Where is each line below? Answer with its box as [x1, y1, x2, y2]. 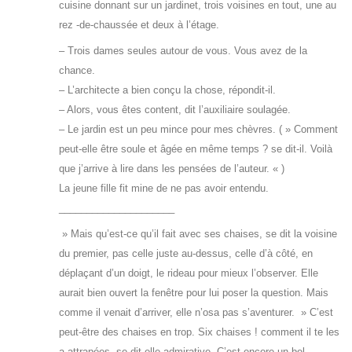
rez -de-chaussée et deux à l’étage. [59, 18, 219, 31]
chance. [59, 64, 95, 76]
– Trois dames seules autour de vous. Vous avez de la [59, 44, 307, 57]
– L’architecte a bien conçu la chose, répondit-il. [59, 83, 276, 96]
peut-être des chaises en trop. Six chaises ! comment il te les [59, 325, 339, 338]
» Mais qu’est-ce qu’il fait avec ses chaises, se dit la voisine [59, 227, 337, 240]
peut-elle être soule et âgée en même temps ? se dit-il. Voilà [59, 142, 332, 155]
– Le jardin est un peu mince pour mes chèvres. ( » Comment [59, 123, 338, 135]
